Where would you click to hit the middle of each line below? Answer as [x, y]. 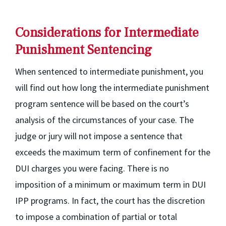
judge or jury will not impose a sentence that [99, 136]
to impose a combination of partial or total [96, 217]
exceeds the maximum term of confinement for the [113, 152]
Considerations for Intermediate [107, 33]
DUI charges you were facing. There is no [92, 168]
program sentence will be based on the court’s [102, 104]
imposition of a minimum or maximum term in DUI [110, 184]
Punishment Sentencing [83, 50]
